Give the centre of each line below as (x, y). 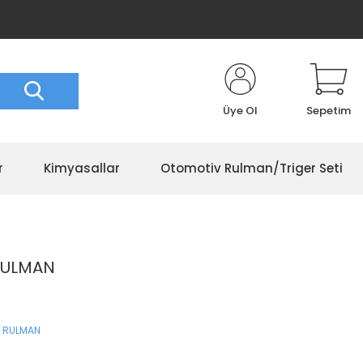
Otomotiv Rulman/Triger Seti (252, 168)
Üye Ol (240, 111)
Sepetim (329, 111)
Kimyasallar (82, 168)
